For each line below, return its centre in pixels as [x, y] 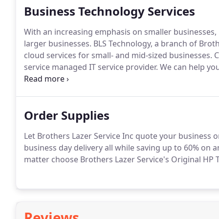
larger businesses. [58, 44]
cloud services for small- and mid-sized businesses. [118, 55]
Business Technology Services [109, 11]
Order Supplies [67, 115]
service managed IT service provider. [91, 67]
